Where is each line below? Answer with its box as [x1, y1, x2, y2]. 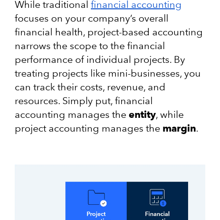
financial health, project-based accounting [15, 26, 203, 38]
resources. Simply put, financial [15, 95, 153, 107]
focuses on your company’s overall [15, 12, 168, 25]
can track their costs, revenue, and [15, 81, 165, 93]
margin [163, 122, 196, 135]
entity [129, 109, 156, 121]
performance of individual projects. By [15, 54, 185, 66]
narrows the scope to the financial [15, 40, 165, 52]
